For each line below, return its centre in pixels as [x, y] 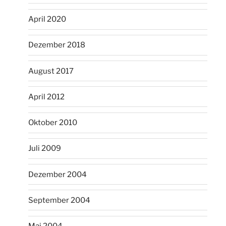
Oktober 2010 [53, 123]
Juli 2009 [45, 149]
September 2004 [60, 200]
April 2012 [47, 97]
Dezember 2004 [58, 174]
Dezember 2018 [57, 45]
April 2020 [47, 19]
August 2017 [51, 71]
